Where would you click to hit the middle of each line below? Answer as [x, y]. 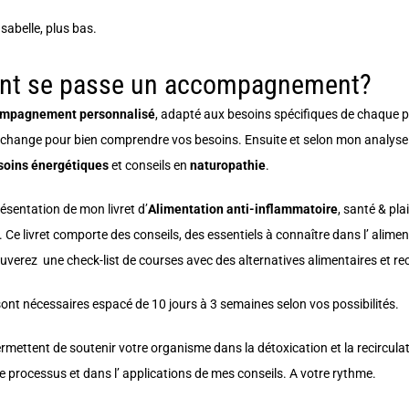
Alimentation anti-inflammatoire [242, 209]
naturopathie [227, 165]
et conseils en [149, 165]
